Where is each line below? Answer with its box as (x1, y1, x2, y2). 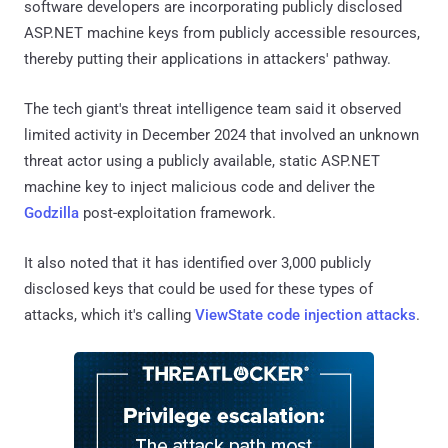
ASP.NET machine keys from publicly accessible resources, (24, 23, 420, 42)
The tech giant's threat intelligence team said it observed (24, 99, 401, 118)
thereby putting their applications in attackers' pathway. (24, 49, 391, 68)
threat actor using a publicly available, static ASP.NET (24, 151, 380, 170)
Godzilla (24, 203, 79, 222)
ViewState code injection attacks (195, 305, 416, 324)
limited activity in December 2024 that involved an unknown (24, 125, 419, 144)
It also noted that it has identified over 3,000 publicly (24, 253, 371, 272)
